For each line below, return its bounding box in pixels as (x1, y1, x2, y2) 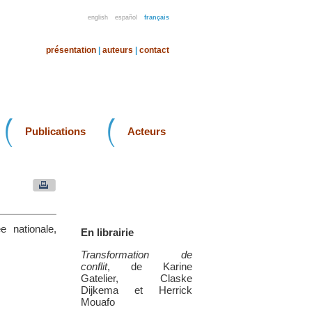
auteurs (102, 45, 133, 55)
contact (139, 45, 169, 55)
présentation (46, 45, 96, 55)
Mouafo (81, 296, 115, 308)
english (88, 14, 108, 21)
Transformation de (81, 249, 192, 260)
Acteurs (127, 125, 166, 137)
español (115, 14, 137, 21)
